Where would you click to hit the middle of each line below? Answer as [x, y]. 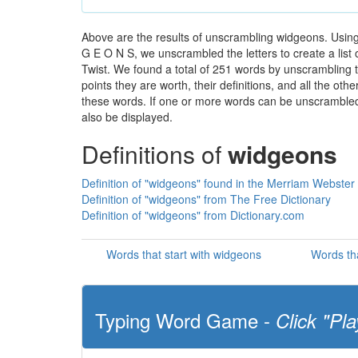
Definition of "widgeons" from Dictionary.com [193, 215]
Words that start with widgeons [184, 254]
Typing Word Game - [185, 320]
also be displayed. [127, 117]
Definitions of [155, 154]
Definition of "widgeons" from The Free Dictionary [206, 199]
